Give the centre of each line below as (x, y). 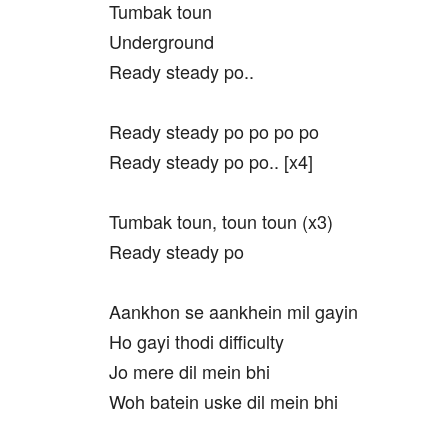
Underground (161, 41)
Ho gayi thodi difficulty (196, 341)
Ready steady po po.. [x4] (211, 161)
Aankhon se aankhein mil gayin (233, 311)
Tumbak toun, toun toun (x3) (221, 221)
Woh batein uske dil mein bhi (223, 401)
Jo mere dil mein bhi (189, 371)
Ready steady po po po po (214, 131)
